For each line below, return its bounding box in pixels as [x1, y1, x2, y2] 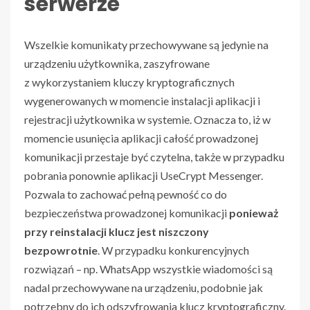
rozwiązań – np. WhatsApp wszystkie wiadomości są [24, 262, 273, 276]
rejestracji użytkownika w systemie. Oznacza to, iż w [24, 113, 271, 127]
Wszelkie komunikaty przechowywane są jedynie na [24, 38, 268, 52]
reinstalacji [50, 225, 107, 239]
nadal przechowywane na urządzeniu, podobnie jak [24, 281, 263, 295]
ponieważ [229, 206, 279, 220]
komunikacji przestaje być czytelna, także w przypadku [24, 150, 284, 164]
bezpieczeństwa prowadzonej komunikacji [24, 206, 229, 220]
